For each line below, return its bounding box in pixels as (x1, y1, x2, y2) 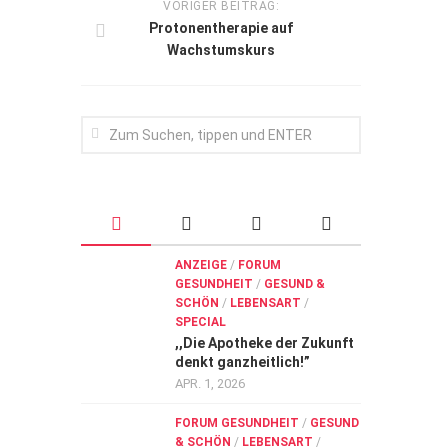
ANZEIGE (175, 258, 227, 272)
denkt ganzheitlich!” (175, 354, 310, 370)
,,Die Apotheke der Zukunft (175, 335, 354, 351)
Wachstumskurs (167, 42, 275, 58)
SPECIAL (175, 315, 226, 329)
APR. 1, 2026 (175, 376, 245, 391)
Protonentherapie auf (149, 20, 293, 36)
